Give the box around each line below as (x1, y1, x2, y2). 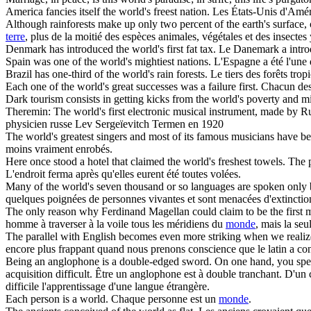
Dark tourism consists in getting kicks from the (6, 92, 212, 105)
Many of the (6, 180, 62, 192)
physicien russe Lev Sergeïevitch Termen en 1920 (6, 117, 224, 130)
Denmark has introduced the (6, 42, 132, 55)
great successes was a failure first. (109, 80, 258, 92)
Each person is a (6, 292, 80, 305)
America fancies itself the (6, 5, 119, 17)
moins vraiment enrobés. (6, 142, 112, 155)
